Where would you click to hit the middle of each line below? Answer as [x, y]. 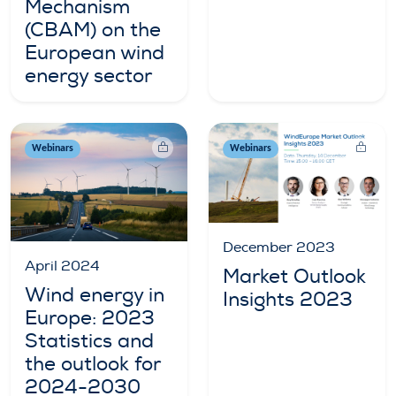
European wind [95, 53]
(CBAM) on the [93, 30]
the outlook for [92, 364]
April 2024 [62, 266]
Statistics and [89, 341]
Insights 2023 [288, 299]
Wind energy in [95, 295]
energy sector [88, 76]
